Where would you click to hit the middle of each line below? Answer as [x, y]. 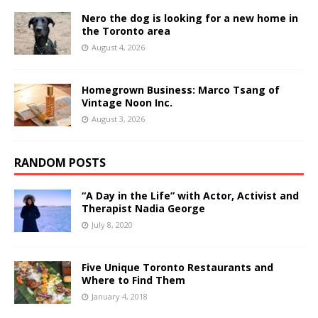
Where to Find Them [133, 280]
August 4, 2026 [118, 47]
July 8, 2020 [112, 224]
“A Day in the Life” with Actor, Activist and [190, 195]
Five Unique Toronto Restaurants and [177, 267]
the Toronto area [126, 31]
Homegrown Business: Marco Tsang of [181, 89]
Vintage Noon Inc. [127, 102]
